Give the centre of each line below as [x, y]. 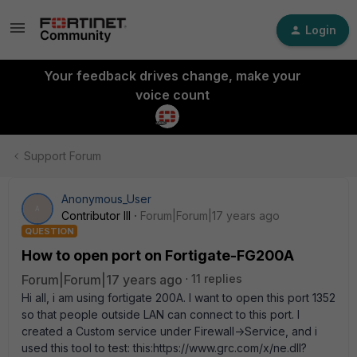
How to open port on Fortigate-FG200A [158, 255]
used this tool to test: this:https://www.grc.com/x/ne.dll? [164, 348]
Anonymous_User [106, 199]
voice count [172, 95]
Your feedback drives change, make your [172, 76]
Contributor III [96, 216]
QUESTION [49, 231]
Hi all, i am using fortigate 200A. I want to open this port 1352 [178, 298]
